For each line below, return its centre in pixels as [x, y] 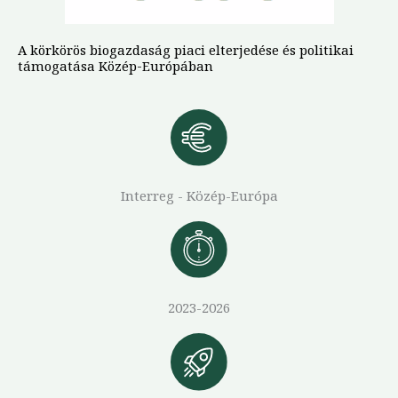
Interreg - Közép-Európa [199, 196]
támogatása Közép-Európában [115, 65]
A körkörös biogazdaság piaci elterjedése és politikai [186, 49]
